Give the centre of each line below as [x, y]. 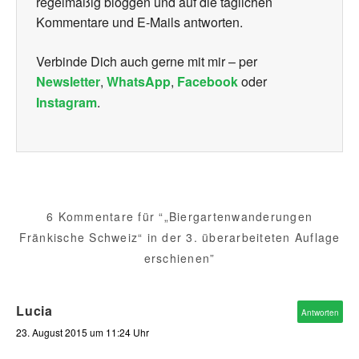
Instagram [67, 102]
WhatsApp [139, 81]
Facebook [208, 81]
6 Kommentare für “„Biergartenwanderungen [179, 217]
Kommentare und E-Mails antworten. [139, 22]
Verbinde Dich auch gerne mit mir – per [147, 61]
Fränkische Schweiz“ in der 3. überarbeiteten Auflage [179, 238]
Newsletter [68, 81]
